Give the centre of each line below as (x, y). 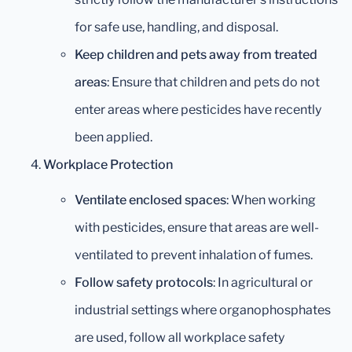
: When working (271, 200)
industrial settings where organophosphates (203, 310)
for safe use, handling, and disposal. (176, 27)
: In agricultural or (263, 283)
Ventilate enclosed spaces (150, 200)
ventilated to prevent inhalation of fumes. (194, 255)
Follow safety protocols (144, 283)
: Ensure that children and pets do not (213, 82)
